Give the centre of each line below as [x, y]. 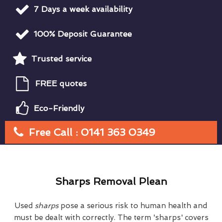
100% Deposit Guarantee [83, 34]
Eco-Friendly [59, 108]
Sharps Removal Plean [111, 181]
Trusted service [61, 58]
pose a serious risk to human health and [134, 205]
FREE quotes [61, 83]
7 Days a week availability [83, 9]
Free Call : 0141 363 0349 [92, 132]
